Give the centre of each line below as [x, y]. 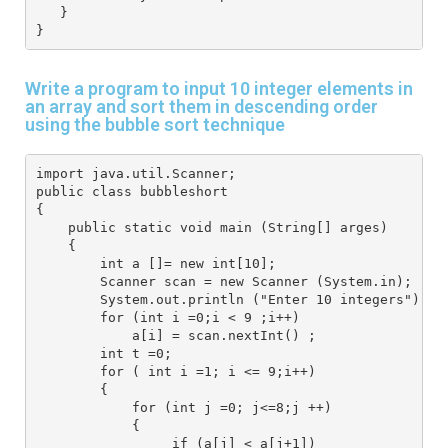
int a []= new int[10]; [155, 263]
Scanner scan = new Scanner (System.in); [223, 281]
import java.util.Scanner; [135, 173]
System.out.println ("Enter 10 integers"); [231, 299]
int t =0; [103, 353]
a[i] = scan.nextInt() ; [175, 335]
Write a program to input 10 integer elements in [219, 89]
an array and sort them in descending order [201, 107]
